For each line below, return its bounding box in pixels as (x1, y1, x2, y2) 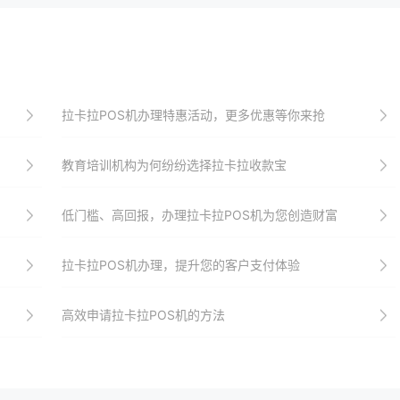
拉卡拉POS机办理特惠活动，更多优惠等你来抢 (61, 107, 325, 122)
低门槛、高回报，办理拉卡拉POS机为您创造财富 (61, 207, 337, 222)
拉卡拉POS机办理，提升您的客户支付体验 (61, 257, 300, 272)
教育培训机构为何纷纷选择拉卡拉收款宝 (61, 157, 287, 172)
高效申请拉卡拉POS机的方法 (61, 307, 225, 322)
